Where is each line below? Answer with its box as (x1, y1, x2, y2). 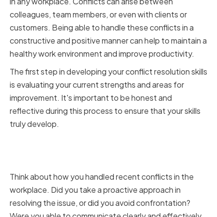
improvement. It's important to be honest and (10, 93, 172, 103)
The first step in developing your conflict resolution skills (10, 66, 207, 77)
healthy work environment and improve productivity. (10, 48, 194, 59)
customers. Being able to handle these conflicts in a (10, 22, 194, 33)
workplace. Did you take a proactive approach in (10, 185, 181, 195)
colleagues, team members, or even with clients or (10, 9, 187, 20)
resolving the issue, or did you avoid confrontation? (10, 198, 190, 208)
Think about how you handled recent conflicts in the (10, 171, 194, 182)
